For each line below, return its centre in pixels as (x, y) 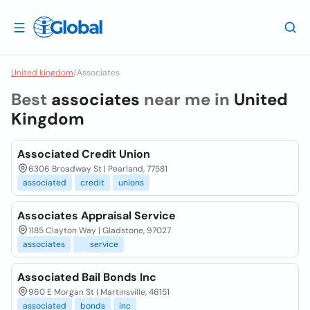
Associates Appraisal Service (97, 216)
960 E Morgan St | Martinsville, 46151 (99, 292)
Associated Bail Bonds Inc (87, 277)
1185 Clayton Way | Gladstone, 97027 (100, 230)
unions (131, 183)
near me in (187, 99)
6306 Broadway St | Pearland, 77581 (98, 169)
